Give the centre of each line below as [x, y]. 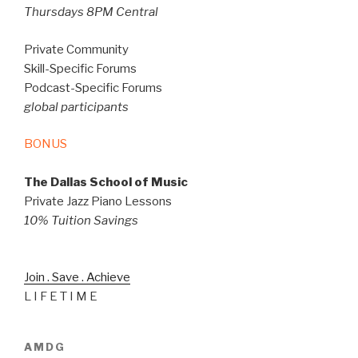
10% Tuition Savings [81, 221]
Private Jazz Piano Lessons [98, 202]
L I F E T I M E [61, 296]
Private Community [76, 49]
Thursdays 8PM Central [91, 12]
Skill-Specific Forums [80, 68]
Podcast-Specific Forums [93, 88]
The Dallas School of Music [106, 183]
